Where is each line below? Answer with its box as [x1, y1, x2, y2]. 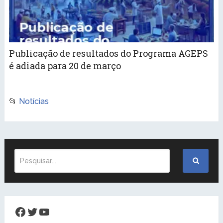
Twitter [25, 204, 67, 219]
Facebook [13, 204, 70, 219]
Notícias [18, 96, 49, 106]
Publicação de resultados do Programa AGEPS [8, 47, 208, 59]
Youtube [37, 204, 86, 219]
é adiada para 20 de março [8, 59, 121, 72]
